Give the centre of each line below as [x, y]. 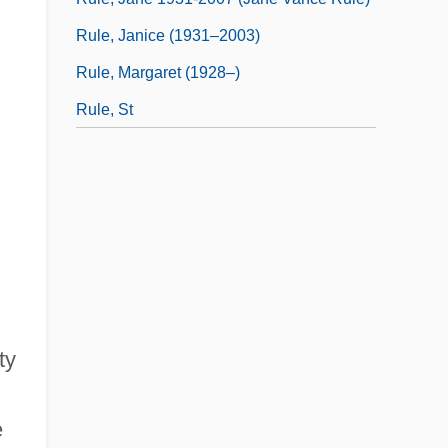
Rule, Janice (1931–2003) [168, 35]
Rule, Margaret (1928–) [158, 72]
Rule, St [104, 109]
